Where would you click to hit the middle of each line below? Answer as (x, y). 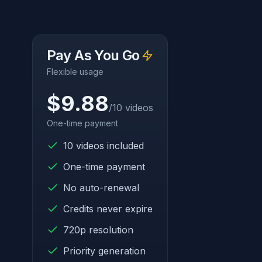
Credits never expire (108, 208)
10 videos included (103, 145)
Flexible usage (75, 71)
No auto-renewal (101, 187)
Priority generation (104, 251)
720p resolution (98, 230)
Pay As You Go (93, 55)
